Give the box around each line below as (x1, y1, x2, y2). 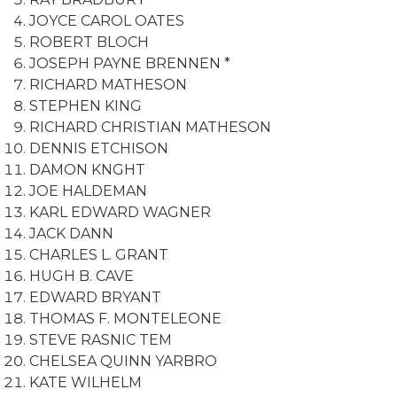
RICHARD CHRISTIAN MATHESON (29, 118, 272, 136)
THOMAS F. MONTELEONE (29, 309, 222, 327)
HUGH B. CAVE (29, 267, 135, 284)
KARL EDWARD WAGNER (29, 203, 212, 221)
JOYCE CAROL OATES (29, 12, 185, 29)
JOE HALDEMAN (29, 182, 148, 199)
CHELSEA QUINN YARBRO (29, 352, 218, 370)
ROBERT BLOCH (29, 33, 150, 51)
